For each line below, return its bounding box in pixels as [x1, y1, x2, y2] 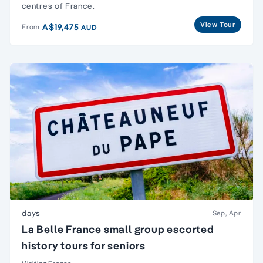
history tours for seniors [22, 238, 146, 252]
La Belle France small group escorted [22, 222, 214, 236]
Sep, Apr [212, 208, 241, 217]
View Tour [200, 19, 235, 29]
